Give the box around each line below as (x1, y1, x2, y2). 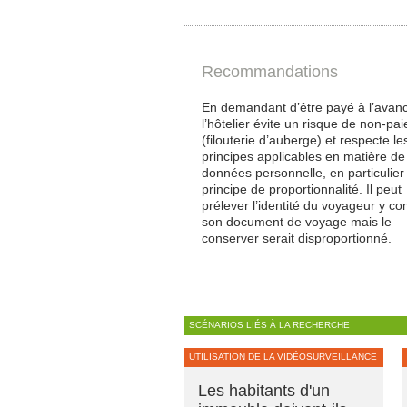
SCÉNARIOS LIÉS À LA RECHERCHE (189, 319, 350, 330)
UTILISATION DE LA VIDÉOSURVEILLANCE (189, 351, 377, 362)
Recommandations (202, 62, 338, 81)
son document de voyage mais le (202, 214, 392, 230)
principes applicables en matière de (202, 149, 405, 164)
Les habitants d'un (198, 381, 330, 400)
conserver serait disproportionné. (202, 231, 392, 246)
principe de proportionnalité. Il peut (202, 182, 402, 197)
